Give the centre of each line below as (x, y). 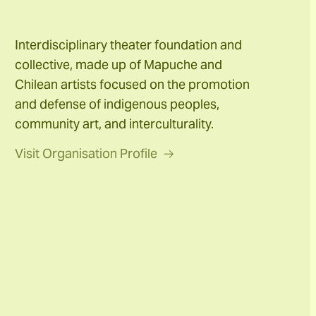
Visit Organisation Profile (86, 154)
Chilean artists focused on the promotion (133, 85)
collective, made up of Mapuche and (119, 65)
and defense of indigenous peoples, (117, 104)
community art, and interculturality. (115, 124)
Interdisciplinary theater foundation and (129, 45)
